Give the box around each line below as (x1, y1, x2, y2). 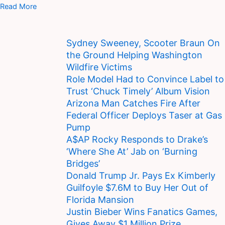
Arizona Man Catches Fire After (66, 98, 200, 109)
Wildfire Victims (66, 62, 132, 73)
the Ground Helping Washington (66, 50, 202, 61)
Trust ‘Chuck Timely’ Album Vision (66, 86, 210, 97)
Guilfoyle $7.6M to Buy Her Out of (66, 182, 208, 193)
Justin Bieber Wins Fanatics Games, (66, 206, 217, 217)
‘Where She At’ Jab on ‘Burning (66, 146, 197, 157)
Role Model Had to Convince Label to (66, 74, 224, 85)
